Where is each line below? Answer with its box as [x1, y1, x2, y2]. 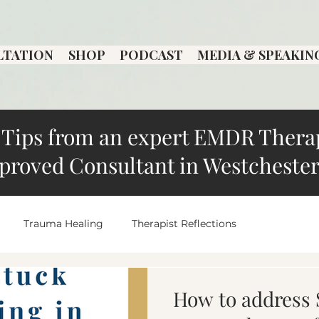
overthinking [168, 274, 232, 288]
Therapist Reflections [132, 217, 236, 231]
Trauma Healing [23, 217, 103, 231]
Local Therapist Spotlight [14, 274, 140, 288]
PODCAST [120, 46, 184, 63]
